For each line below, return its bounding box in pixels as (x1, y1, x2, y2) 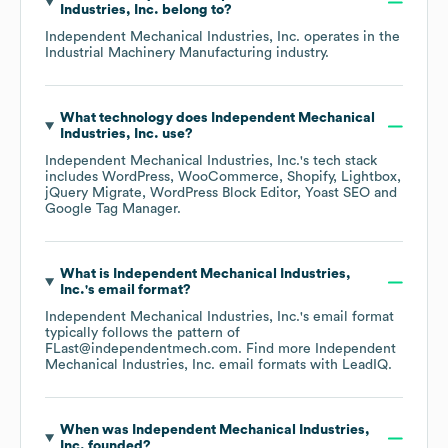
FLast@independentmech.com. (45, 342, 246, 357)
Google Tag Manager (45, 202, 177, 217)
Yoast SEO (305, 186, 370, 201)
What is (59, 267, 113, 282)
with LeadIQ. (306, 358, 392, 373)
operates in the (300, 30, 400, 45)
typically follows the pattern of (45, 326, 240, 341)
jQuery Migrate (45, 186, 142, 201)
